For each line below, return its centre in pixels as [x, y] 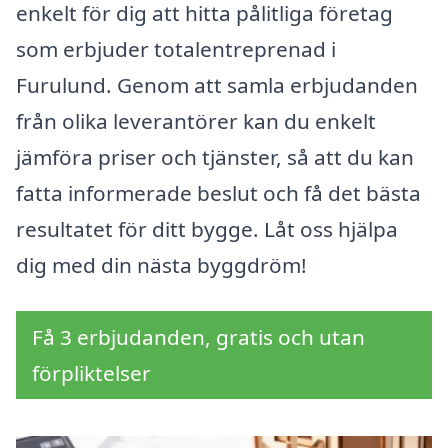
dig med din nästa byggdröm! [161, 265]
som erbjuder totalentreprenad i [176, 49]
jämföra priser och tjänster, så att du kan [215, 157]
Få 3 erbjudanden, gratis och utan [198, 337]
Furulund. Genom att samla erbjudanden [217, 85]
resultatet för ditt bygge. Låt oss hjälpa [207, 229]
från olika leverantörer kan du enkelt [196, 121]
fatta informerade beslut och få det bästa [218, 193]
